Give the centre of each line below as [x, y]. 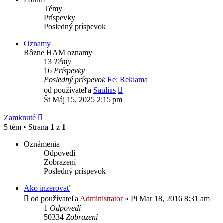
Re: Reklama [127, 79]
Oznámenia [42, 144]
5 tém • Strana [27, 127]
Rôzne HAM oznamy [58, 52]
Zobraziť [136, 88]
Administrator [101, 198]
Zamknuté [20, 117]
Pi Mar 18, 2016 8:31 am [170, 198]
